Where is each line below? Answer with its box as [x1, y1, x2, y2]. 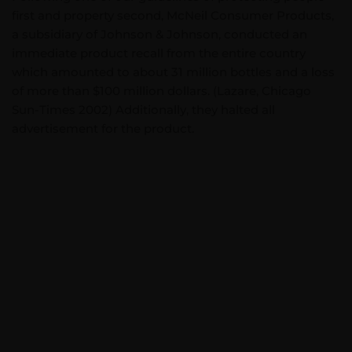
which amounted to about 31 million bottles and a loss [12, 64, 335, 79]
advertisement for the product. [12, 121, 194, 136]
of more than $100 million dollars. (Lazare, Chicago [12, 83, 311, 98]
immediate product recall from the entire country [12, 46, 306, 60]
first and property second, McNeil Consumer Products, [12, 8, 334, 23]
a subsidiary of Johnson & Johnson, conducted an [12, 27, 307, 42]
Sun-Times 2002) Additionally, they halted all [12, 102, 275, 117]
